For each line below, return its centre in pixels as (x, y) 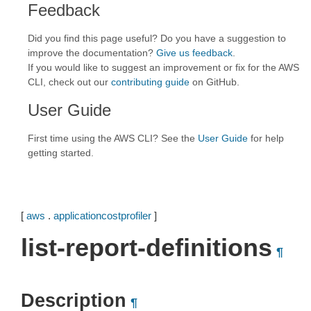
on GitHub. (215, 82)
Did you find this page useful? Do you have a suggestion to (157, 38)
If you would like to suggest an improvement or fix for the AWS (163, 67)
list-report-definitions (146, 247)
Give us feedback (194, 53)
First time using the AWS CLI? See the (113, 138)
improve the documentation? (92, 53)
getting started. (61, 153)
